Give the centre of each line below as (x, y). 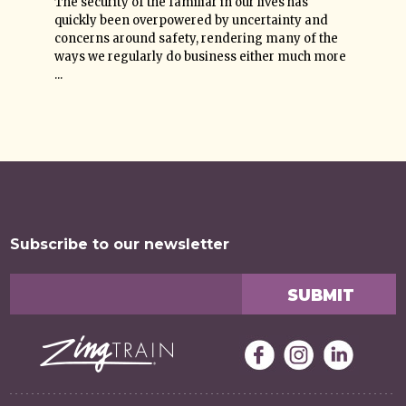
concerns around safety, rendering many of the (196, 39)
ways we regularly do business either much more (200, 57)
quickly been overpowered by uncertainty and (191, 20)
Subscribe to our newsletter (120, 244)
